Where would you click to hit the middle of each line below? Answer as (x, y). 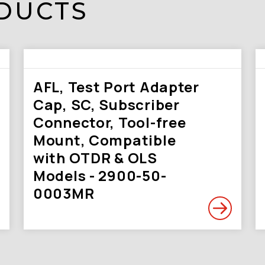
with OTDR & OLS (95, 158)
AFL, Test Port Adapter (116, 87)
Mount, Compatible (105, 140)
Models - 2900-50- (100, 175)
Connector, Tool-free (110, 122)
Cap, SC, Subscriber (106, 104)
